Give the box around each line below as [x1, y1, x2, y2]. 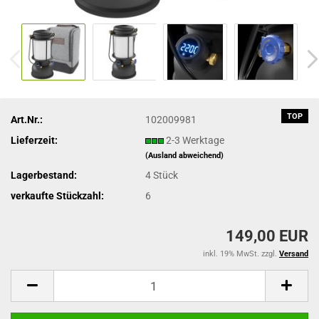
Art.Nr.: [11, 113, 43, 125]
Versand [279, 249, 308, 258]
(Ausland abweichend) [145, 150, 224, 160]
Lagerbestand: [11, 169, 77, 181]
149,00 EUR [226, 227, 308, 245]
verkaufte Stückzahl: [11, 189, 104, 202]
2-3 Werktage [166, 134, 225, 146]
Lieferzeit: [11, 134, 58, 146]
